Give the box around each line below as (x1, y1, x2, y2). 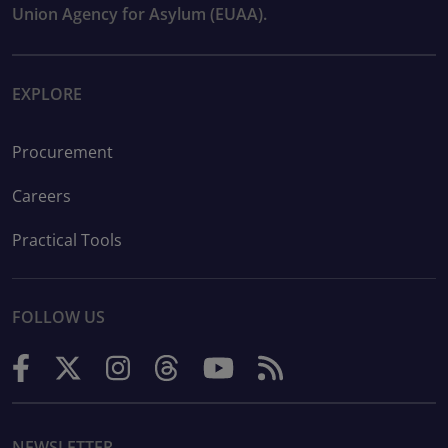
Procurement (12, 140, 113, 163)
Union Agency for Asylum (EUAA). (12, 3, 267, 26)
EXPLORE (12, 82, 82, 105)
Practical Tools (12, 228, 122, 251)
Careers (12, 184, 71, 207)
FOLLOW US (12, 306, 105, 329)
